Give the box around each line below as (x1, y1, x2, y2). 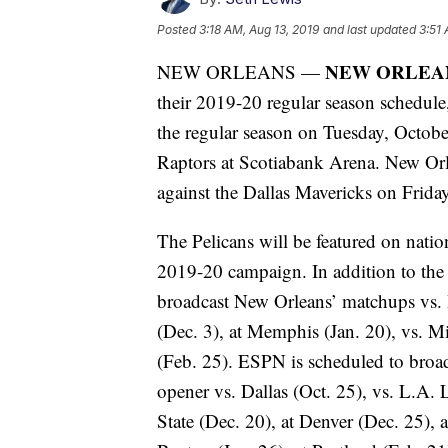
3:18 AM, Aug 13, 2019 (199, 22, 319, 38)
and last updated (323, 22, 416, 38)
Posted (157, 22, 199, 38)
